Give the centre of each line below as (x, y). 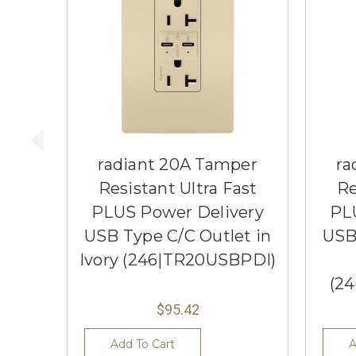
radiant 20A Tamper (178, 165)
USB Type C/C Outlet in (178, 236)
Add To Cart (142, 344)
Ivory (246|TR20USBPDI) (178, 260)
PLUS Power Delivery (178, 213)
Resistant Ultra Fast (178, 189)
